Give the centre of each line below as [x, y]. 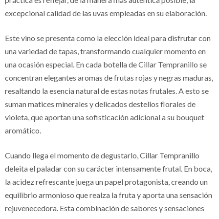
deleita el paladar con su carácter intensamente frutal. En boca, [109, 168]
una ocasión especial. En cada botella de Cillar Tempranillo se [106, 64]
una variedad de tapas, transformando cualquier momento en [105, 51]
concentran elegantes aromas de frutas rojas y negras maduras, [109, 77]
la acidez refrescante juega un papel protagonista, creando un [106, 181]
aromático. [23, 130]
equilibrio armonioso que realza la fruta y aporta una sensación [109, 195]
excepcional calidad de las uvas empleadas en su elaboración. [106, 13]
